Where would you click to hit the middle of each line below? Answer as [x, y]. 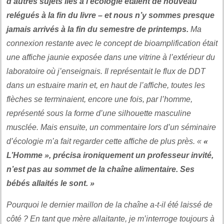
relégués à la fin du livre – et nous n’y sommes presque [110, 15]
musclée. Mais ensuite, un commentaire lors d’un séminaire [111, 127]
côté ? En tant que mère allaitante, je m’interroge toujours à [110, 218]
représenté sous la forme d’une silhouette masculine [99, 113]
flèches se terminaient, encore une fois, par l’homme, [99, 99]
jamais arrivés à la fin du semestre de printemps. [97, 29]
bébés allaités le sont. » [50, 183]
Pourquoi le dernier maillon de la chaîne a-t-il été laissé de [109, 204]
